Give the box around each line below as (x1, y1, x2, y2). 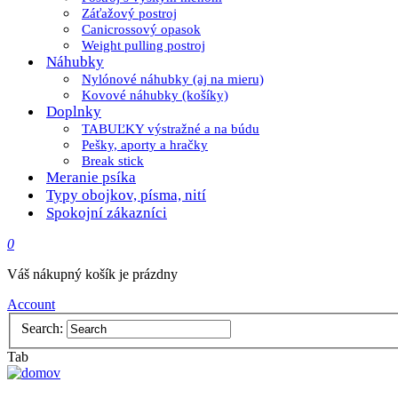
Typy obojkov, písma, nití (46, 187, 206, 203)
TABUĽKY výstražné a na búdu (82, 122, 259, 136)
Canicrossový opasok (82, 22, 201, 36)
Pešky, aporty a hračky (82, 138, 208, 152)
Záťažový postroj (82, 6, 177, 20)
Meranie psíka (46, 169, 136, 186)
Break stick (82, 154, 144, 168)
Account (7, 297, 55, 312)
